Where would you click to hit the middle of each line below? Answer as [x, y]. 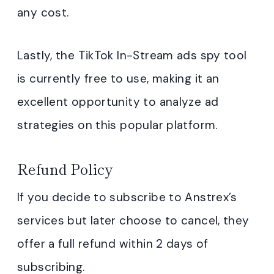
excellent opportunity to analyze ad [118, 102]
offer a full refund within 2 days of [113, 244]
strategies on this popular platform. [117, 125]
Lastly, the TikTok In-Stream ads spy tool [132, 56]
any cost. [43, 13]
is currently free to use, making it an [118, 79]
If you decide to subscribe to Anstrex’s [127, 198]
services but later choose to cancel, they [133, 221]
